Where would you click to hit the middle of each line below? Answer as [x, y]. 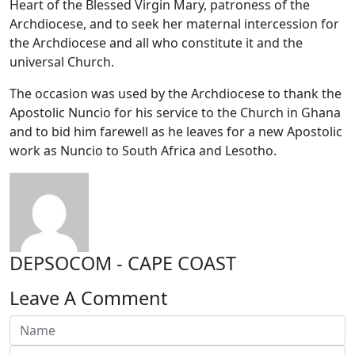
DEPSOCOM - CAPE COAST [123, 263]
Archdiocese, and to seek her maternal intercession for [174, 23]
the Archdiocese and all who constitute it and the [156, 42]
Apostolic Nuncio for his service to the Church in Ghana [175, 112]
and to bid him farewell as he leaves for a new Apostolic [176, 131]
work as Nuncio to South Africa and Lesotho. [143, 150]
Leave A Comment [88, 298]
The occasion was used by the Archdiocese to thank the [176, 93]
